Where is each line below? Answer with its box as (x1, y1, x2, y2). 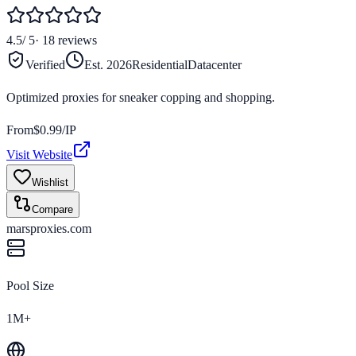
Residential (132, 57, 188, 72)
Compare (32, 203, 73, 215)
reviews (58, 33, 97, 47)
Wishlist (32, 176, 68, 188)
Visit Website (6, 147, 72, 161)
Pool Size (6, 278, 54, 292)
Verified (25, 57, 65, 72)
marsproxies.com (6, 221, 91, 235)
